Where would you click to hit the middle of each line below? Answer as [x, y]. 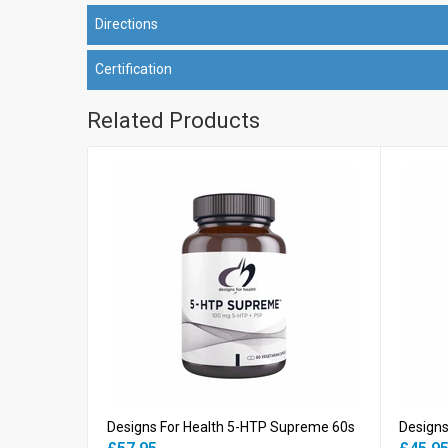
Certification [133, 68]
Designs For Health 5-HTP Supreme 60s [231, 426]
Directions [126, 23]
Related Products [173, 120]
